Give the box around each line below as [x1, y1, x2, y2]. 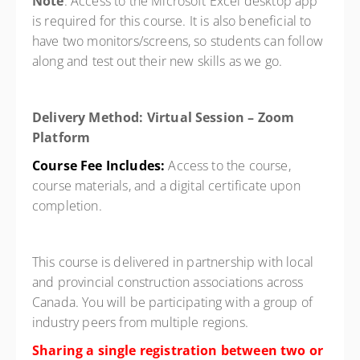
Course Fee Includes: [32, 157, 169, 174]
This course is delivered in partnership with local [32, 253, 314, 271]
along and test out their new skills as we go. [32, 52, 286, 70]
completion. [32, 197, 105, 215]
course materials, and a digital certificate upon [32, 177, 301, 194]
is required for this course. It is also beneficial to [32, 12, 312, 30]
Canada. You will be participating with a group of [32, 293, 313, 311]
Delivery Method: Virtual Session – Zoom [32, 108, 295, 126]
